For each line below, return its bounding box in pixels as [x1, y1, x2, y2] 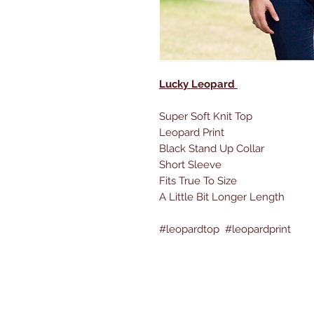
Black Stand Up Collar [159, 142, 267, 155]
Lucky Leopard [159, 78, 238, 90]
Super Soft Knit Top [159, 110, 255, 123]
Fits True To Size [159, 175, 240, 187]
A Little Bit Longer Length [159, 191, 287, 203]
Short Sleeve [159, 158, 224, 171]
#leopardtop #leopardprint [159, 223, 291, 235]
